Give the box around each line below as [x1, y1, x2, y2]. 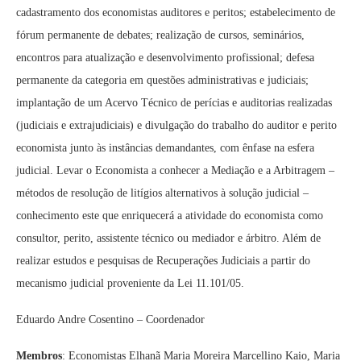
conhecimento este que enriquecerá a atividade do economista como [16, 210, 323, 222]
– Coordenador [137, 313, 205, 326]
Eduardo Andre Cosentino [16, 313, 134, 326]
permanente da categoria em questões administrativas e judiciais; [16, 74, 309, 86]
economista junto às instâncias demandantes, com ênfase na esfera [16, 142, 314, 154]
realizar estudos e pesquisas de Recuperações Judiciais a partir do [16, 255, 310, 267]
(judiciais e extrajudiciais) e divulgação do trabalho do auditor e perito [16, 119, 337, 131]
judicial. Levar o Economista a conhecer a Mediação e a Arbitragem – [16, 164, 334, 176]
